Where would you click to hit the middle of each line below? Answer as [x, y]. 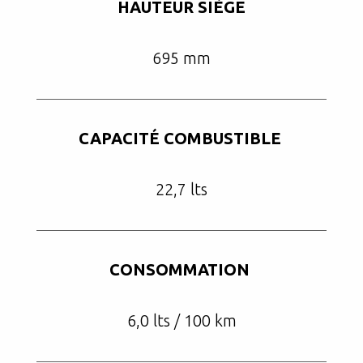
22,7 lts [181, 189]
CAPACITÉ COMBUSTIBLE [181, 138]
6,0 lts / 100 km [181, 320]
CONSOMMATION [181, 269]
